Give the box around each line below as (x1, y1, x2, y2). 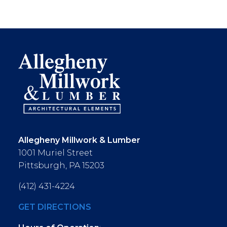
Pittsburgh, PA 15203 (18, 161, 104, 170)
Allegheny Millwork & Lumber (18, 135, 140, 145)
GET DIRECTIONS (18, 202, 91, 212)
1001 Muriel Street (18, 148, 93, 158)
